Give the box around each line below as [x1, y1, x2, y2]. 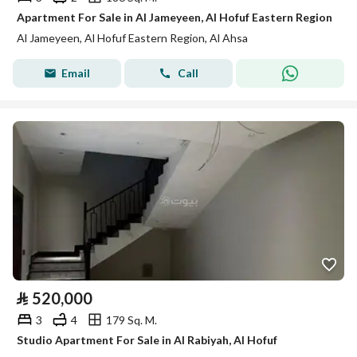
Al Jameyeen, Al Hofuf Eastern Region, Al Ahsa [17, 31, 248, 45]
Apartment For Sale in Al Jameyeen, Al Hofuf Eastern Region [17, 10, 332, 24]
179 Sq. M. [106, 312, 157, 327]
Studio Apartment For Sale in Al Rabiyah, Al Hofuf [17, 333, 277, 347]
